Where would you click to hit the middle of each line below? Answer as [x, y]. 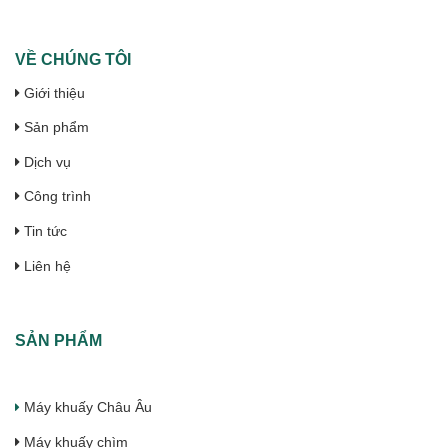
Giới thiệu [54, 93]
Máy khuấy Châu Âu [88, 408]
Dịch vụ [45, 162]
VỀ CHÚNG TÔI [73, 59]
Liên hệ [45, 266]
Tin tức [43, 232]
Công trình [55, 197]
